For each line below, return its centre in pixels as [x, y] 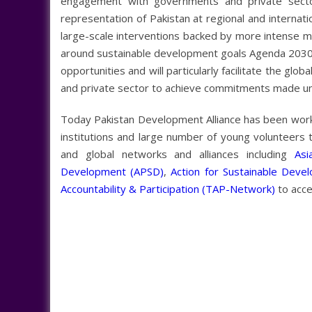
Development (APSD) [112, 171]
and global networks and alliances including [178, 154]
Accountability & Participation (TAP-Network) [168, 188]
